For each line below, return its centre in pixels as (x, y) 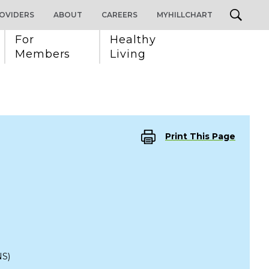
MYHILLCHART (185, 15)
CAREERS (119, 15)
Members (43, 54)
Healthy (135, 40)
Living (128, 54)
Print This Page (200, 137)
